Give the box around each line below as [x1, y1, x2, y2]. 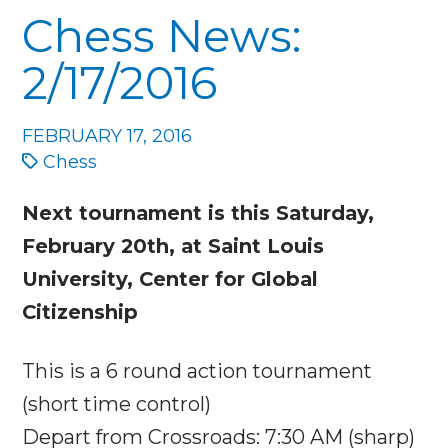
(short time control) [22, 391, 212, 416]
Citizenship [22, 299, 139, 324]
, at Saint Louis [169, 233, 325, 258]
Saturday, [276, 200, 375, 225]
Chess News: [22, 7, 302, 63]
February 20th [22, 233, 170, 258]
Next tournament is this [22, 200, 277, 225]
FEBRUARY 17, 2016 [22, 124, 193, 147]
